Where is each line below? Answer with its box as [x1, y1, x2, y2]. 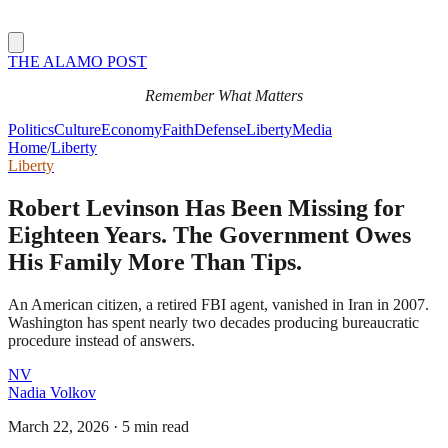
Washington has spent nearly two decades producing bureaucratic [8, 313, 419, 331]
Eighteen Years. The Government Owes [8, 221, 411, 248]
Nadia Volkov [8, 383, 96, 401]
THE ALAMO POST [8, 53, 147, 70]
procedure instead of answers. [8, 331, 195, 349]
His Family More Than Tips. [8, 248, 302, 275]
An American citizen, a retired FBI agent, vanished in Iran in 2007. [8, 295, 429, 313]
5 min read [122, 417, 189, 435]
